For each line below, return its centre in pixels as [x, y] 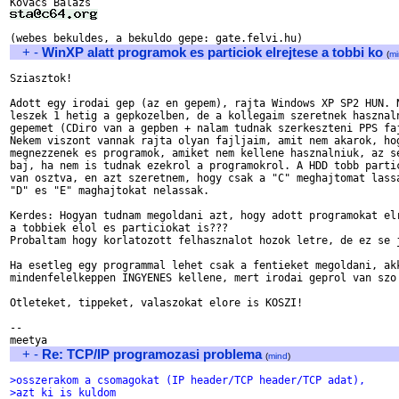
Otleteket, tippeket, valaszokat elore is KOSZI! [156, 303]
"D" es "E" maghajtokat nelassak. [110, 191]
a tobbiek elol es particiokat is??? [119, 228]
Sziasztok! [41, 78]
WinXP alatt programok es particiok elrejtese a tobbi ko [212, 52]
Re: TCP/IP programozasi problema [152, 354]
